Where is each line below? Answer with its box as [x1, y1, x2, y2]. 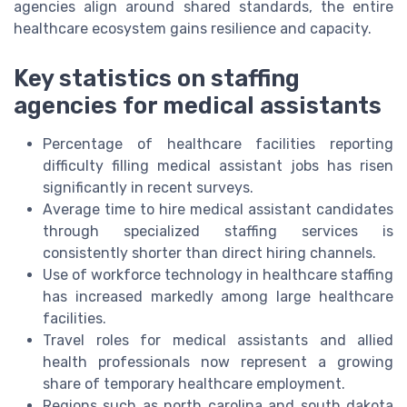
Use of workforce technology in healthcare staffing [43, 265, 393, 283]
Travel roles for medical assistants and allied [43, 331, 393, 349]
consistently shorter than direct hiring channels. [43, 243, 376, 262]
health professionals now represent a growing [43, 352, 393, 371]
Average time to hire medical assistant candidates [43, 200, 393, 218]
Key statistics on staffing [14, 64, 300, 92]
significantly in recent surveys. [43, 178, 253, 196]
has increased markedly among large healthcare [43, 287, 393, 305]
